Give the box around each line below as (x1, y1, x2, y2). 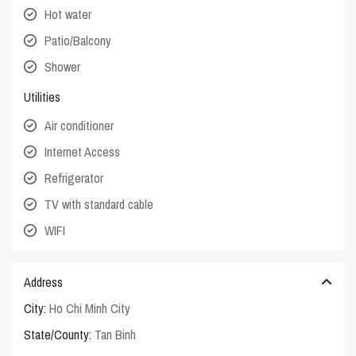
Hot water (44, 6, 92, 24)
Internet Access (44, 143, 121, 161)
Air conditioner (44, 117, 114, 135)
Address (24, 273, 64, 292)
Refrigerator (44, 169, 104, 188)
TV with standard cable (44, 195, 154, 214)
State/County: (24, 326, 92, 344)
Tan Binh (95, 326, 137, 344)
